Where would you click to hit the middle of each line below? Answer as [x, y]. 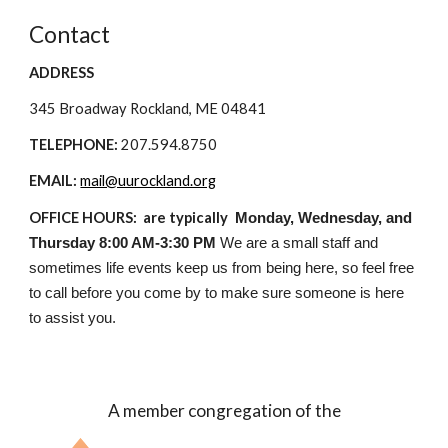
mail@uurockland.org [148, 180]
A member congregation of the [224, 410]
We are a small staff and [297, 242]
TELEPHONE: [74, 144]
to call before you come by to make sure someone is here [217, 292]
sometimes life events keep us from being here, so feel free [222, 267]
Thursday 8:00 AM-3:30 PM [123, 242]
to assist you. [75, 317]
